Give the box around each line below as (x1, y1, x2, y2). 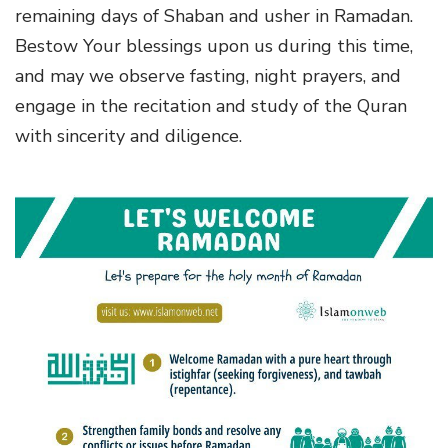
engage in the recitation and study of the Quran (15, 93, 407, 118)
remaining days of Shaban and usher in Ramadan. (15, 3, 413, 28)
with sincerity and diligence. (15, 123, 242, 148)
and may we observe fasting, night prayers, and (15, 63, 401, 88)
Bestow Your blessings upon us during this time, (15, 33, 413, 58)
